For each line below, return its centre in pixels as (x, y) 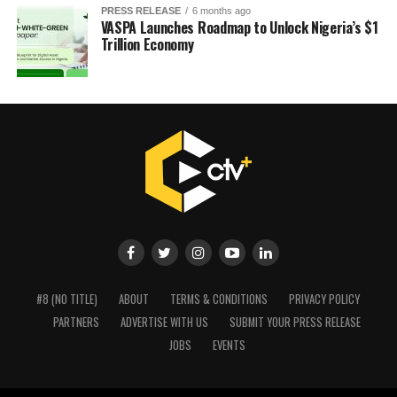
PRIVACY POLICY (325, 300)
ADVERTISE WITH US (165, 323)
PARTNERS (77, 323)
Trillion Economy (147, 45)
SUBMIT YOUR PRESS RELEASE (296, 323)
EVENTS (229, 346)
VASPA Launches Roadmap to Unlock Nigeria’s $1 (239, 28)
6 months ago (221, 11)
